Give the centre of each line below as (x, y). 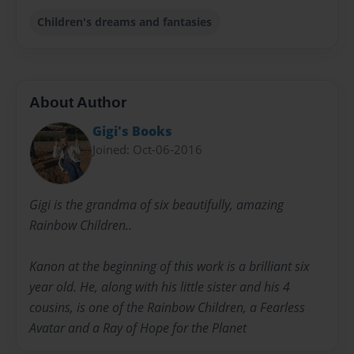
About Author (78, 102)
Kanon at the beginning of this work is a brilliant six (169, 266)
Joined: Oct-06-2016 (147, 150)
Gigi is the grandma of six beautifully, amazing (156, 204)
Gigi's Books (132, 132)
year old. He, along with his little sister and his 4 (160, 286)
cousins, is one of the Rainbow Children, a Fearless (167, 307)
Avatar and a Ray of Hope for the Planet (138, 328)
